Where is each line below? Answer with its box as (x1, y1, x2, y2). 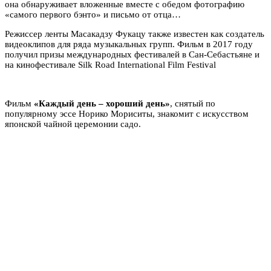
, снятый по (170, 98, 215, 108)
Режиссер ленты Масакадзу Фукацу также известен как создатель (5, 28, 264, 39)
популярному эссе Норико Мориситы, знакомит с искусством (5, 108, 249, 119)
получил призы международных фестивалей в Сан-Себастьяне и (5, 49, 260, 59)
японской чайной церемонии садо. (5, 119, 141, 129)
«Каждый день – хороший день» (34, 98, 170, 108)
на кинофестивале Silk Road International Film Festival (5, 59, 216, 70)
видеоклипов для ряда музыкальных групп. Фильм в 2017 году (5, 39, 253, 49)
